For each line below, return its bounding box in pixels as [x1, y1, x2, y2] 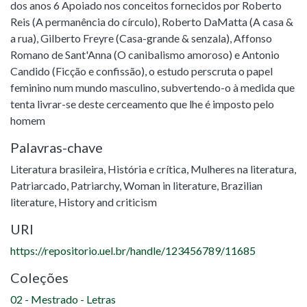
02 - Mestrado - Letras [10, 293, 116, 306]
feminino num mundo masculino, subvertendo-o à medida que [10, 81, 295, 94]
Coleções [10, 269, 69, 286]
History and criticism [58, 195, 157, 208]
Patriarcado [10, 179, 66, 192]
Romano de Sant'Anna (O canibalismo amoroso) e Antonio [10, 48, 280, 61]
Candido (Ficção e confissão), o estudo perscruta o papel [10, 64, 273, 77]
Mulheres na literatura [191, 162, 294, 175]
